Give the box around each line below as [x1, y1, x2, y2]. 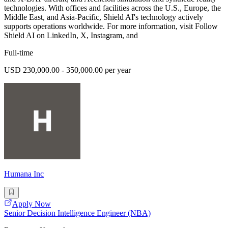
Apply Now [12, 199, 51, 208]
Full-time [4, 48, 33, 58]
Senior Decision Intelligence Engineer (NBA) [4, 208, 151, 217]
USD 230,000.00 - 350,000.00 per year [4, 66, 131, 75]
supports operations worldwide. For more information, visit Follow [4, 22, 218, 31]
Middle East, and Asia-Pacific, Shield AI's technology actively [4, 13, 203, 22]
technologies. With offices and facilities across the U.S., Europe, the [4, 4, 221, 13]
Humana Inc [4, 169, 44, 179]
